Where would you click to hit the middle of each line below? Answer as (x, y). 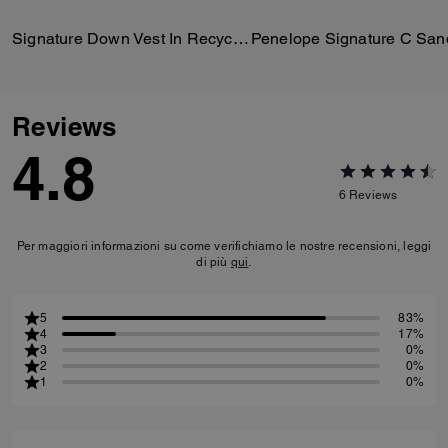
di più (213, 261)
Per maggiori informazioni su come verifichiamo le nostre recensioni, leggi (224, 245)
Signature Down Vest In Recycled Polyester (240, 38)
